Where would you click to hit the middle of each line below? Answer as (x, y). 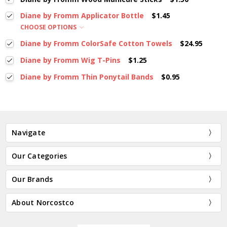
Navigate (29, 132)
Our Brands (32, 179)
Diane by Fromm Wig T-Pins (70, 60)
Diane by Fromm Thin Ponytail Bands (87, 77)
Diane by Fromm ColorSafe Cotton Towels (96, 44)
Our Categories (40, 156)
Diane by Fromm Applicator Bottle (82, 16)
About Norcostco (43, 202)
